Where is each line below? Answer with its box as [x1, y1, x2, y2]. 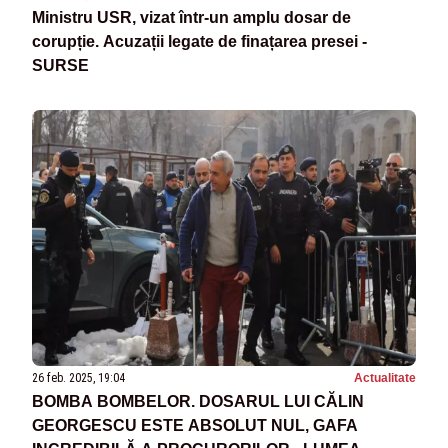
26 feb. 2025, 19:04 [32, 371, 125, 386]
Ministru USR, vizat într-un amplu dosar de [32, 8, 351, 26]
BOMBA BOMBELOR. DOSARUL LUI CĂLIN [32, 393, 364, 411]
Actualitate [354, 371, 416, 386]
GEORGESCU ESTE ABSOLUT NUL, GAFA [32, 417, 358, 435]
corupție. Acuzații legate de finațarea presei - [32, 32, 367, 50]
